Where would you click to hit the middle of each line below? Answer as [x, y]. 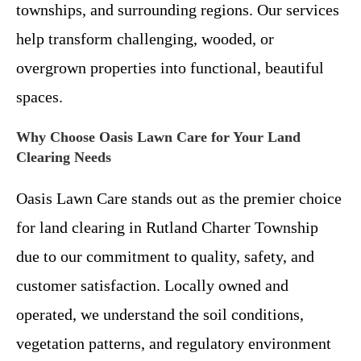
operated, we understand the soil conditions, [160, 314]
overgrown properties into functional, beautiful [170, 67]
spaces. [39, 96]
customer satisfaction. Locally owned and [152, 285]
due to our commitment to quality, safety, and [165, 256]
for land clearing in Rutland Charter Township [167, 227]
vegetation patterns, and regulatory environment [174, 343]
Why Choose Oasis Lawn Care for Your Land [158, 137]
